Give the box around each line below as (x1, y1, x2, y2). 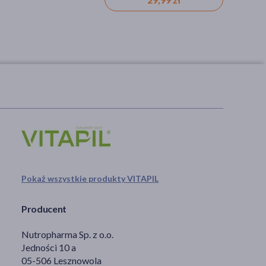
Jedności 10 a (21, 241, 76, 253)
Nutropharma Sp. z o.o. (21, 228, 113, 240)
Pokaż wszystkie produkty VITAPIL (21, 173, 159, 183)
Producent (21, 202, 67, 214)
